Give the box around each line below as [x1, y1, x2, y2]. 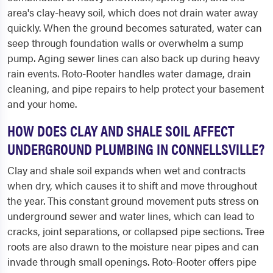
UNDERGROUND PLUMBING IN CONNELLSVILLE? [7, 138, 264, 160]
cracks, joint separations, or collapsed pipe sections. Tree [7, 224, 264, 239]
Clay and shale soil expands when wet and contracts [7, 163, 246, 178]
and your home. [7, 96, 77, 112]
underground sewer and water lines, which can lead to [7, 208, 254, 224]
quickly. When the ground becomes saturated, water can [7, 20, 262, 35]
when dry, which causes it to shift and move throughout [7, 178, 257, 193]
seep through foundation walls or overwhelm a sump [7, 35, 244, 51]
